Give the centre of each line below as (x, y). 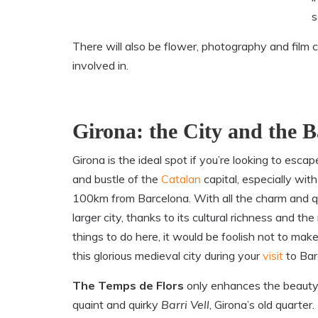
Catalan (181, 179)
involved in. (100, 66)
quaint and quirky (117, 305)
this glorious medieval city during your (168, 256)
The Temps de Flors (128, 286)
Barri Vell (185, 305)
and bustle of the (117, 179)
